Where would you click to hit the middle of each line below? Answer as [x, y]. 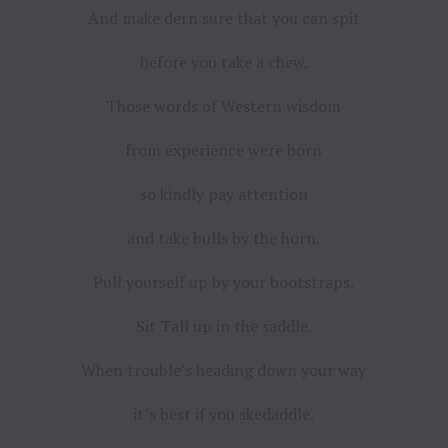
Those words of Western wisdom [224, 105]
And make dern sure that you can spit [223, 17]
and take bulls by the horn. [224, 237]
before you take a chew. [223, 61]
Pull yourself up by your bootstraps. [224, 281]
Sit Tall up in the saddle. [223, 325]
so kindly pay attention [223, 193]
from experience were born [224, 149]
